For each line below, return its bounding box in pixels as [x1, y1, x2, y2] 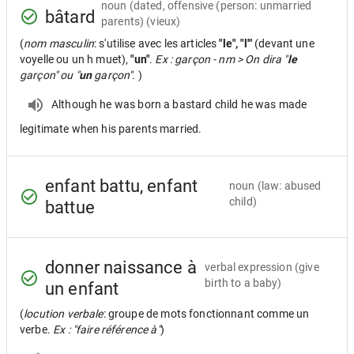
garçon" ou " [20, 69, 79, 81]
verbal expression [205, 261, 292, 273]
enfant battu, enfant [45, 176, 198, 196]
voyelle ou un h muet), [20, 53, 131, 66]
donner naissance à [45, 258, 197, 277]
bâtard [45, 6, 95, 27]
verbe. [20, 323, 54, 336]
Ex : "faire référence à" [53, 323, 160, 336]
